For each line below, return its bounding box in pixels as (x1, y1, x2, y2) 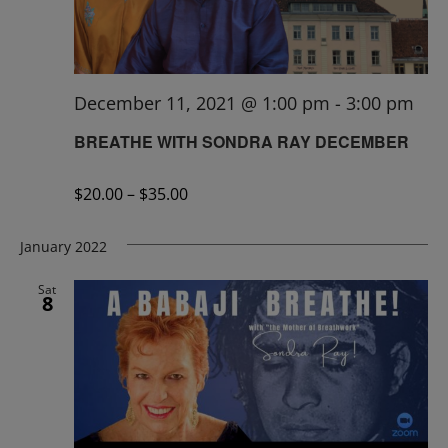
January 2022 (20, 236, 107, 256)
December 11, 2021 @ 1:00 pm (74, 91, 330, 116)
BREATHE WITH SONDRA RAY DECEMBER (74, 129, 409, 153)
